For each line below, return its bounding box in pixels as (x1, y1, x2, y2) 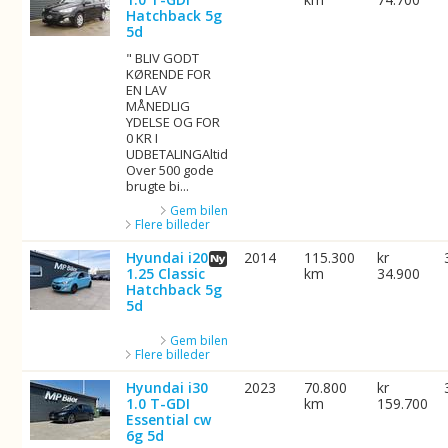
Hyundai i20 (126, 248, 209, 267)
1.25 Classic (126, 264, 206, 283)
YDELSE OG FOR (126, 113, 221, 131)
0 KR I (126, 129, 159, 147)
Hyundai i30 (126, 378, 209, 397)
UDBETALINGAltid (126, 145, 229, 163)
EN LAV (126, 81, 168, 99)
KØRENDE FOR (126, 65, 212, 83)
